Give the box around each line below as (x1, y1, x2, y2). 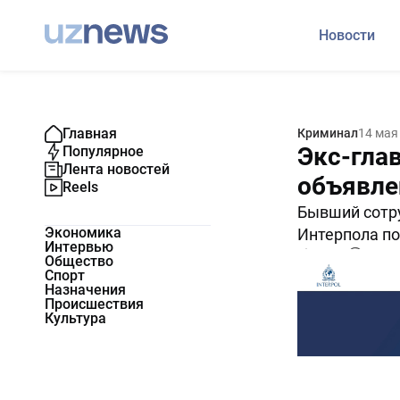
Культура (45, 310, 106, 327)
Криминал (296, 126, 358, 140)
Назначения (45, 281, 126, 298)
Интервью (45, 238, 113, 255)
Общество (45, 253, 113, 270)
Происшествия (45, 296, 144, 312)
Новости (319, 27, 375, 44)
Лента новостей (62, 161, 170, 178)
